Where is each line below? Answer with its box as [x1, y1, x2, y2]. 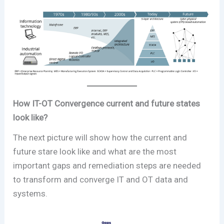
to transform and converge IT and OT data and [13, 174, 188, 185]
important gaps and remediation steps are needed [13, 160, 201, 171]
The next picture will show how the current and [13, 132, 187, 143]
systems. [13, 188, 52, 199]
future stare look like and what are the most [13, 146, 177, 157]
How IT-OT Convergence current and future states [13, 98, 200, 109]
